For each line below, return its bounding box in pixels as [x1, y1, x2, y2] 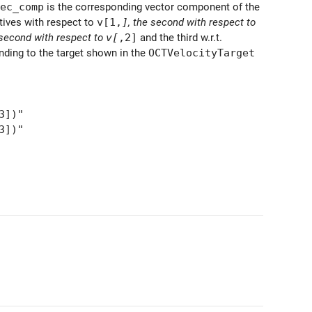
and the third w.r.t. [137, 31, 222, 44]
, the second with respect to [128, 15, 256, 29]
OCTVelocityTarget [148, 46, 255, 58]
